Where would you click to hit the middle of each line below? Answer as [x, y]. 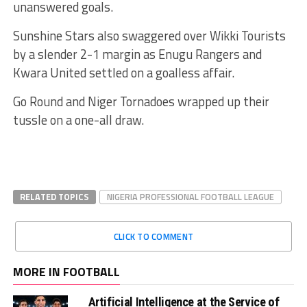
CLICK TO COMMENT [153, 236]
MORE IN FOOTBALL [66, 271]
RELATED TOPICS [54, 196]
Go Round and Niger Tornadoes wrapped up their [141, 101]
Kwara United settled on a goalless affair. [123, 72]
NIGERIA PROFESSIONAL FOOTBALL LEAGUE [190, 196]
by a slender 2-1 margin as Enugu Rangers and [137, 54]
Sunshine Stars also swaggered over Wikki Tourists [149, 35]
